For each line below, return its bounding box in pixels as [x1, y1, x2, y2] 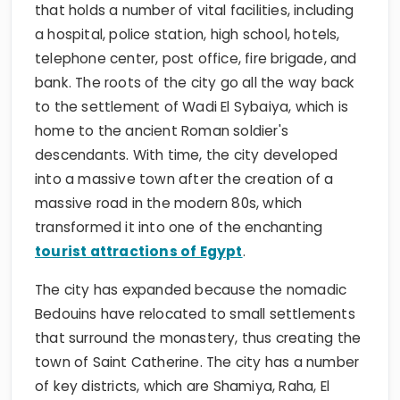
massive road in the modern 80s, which [35, 193, 303, 212]
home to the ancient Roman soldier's [35, 121, 288, 140]
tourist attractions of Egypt [35, 241, 243, 261]
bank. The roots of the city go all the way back [35, 72, 355, 92]
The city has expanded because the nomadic [35, 279, 347, 299]
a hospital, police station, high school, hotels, [35, 24, 340, 44]
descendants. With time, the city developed [35, 145, 338, 164]
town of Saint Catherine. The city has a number [35, 352, 360, 371]
